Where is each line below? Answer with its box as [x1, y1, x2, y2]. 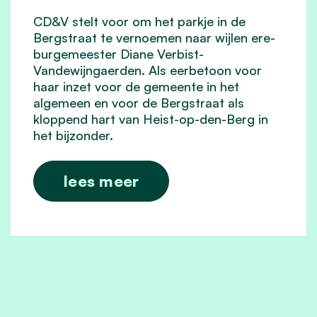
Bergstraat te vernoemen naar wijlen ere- [33, 30, 275, 46]
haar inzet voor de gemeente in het [33, 79, 239, 95]
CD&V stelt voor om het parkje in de [33, 13, 246, 30]
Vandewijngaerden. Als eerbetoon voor [33, 62, 262, 79]
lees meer [64, 171, 139, 191]
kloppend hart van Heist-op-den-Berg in [33, 111, 268, 127]
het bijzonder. [33, 127, 113, 144]
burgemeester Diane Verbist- [33, 46, 204, 62]
